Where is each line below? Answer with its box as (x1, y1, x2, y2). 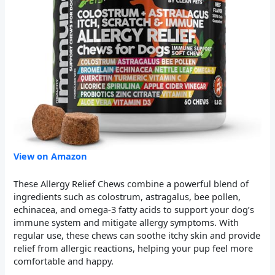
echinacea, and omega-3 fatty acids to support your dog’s (14, 203, 255, 215)
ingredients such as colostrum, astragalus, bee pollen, (14, 190, 241, 203)
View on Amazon (14, 150, 88, 163)
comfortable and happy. (14, 254, 114, 267)
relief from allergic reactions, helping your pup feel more (14, 241, 254, 254)
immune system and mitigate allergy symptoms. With (14, 215, 239, 228)
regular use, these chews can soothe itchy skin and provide (14, 228, 261, 241)
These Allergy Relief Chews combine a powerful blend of (14, 177, 249, 190)
